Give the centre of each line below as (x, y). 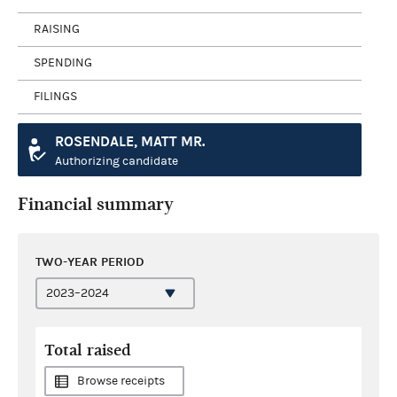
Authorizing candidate (117, 161)
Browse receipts (121, 381)
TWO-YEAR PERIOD (90, 261)
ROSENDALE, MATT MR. (130, 141)
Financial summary (96, 204)
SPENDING (63, 63)
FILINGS (55, 97)
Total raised (88, 350)
